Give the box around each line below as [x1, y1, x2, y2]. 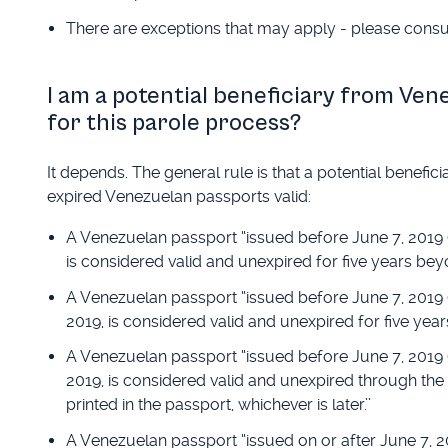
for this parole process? [46, 108, 301, 137]
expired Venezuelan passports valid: [46, 186, 311, 206]
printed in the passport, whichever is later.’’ [65, 395, 371, 415]
